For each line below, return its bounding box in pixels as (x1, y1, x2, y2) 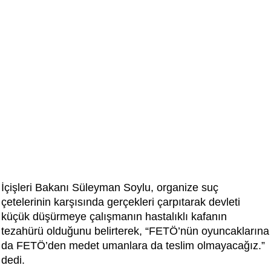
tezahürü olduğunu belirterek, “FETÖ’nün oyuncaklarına (1, 225, 269, 238)
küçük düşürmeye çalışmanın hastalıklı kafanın (1, 211, 227, 223)
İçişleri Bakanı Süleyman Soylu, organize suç (1, 181, 218, 194)
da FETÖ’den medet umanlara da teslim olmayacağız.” (1, 240, 265, 252)
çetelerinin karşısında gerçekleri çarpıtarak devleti (1, 196, 240, 209)
